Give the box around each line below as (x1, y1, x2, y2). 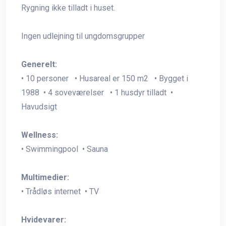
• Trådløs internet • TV (21, 186, 103, 196)
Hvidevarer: (21, 214, 66, 224)
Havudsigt (21, 101, 63, 111)
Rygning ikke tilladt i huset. (21, 3, 115, 13)
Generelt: (21, 59, 57, 69)
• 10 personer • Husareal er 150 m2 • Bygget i (21, 73, 188, 83)
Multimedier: (21, 172, 69, 182)
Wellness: (21, 130, 58, 140)
